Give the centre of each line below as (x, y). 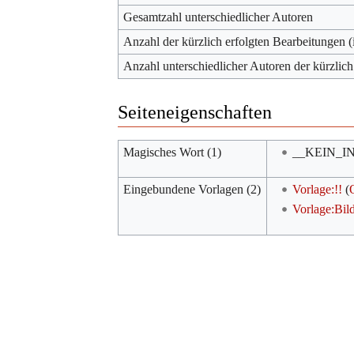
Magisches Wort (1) (173, 152)
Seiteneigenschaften (195, 112)
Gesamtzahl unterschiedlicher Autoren (218, 17)
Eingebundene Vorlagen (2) (192, 189)
